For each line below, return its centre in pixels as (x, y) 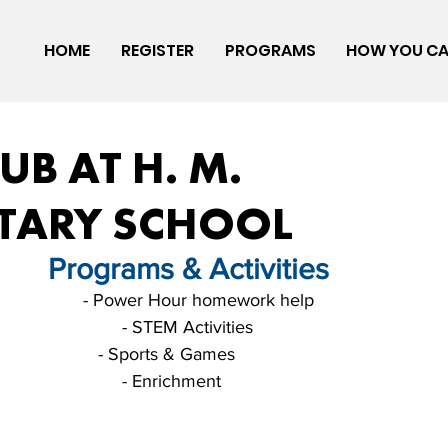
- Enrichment (171, 381)
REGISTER (157, 50)
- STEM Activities (187, 327)
